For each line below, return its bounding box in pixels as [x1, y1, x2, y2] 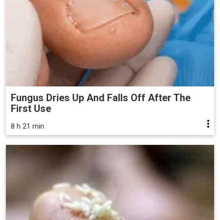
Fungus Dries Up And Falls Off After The [11, 91, 191, 104]
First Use [11, 102, 51, 114]
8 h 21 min [11, 121, 44, 131]
